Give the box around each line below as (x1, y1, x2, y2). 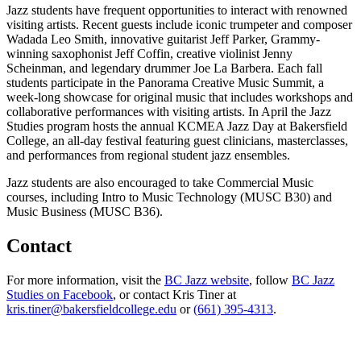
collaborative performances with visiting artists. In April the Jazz (6, 104, 331, 118)
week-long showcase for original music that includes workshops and (6, 89, 353, 104)
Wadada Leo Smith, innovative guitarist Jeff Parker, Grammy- (6, 31, 320, 46)
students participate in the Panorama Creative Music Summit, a (6, 75, 324, 89)
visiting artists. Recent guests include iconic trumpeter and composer (6, 17, 352, 31)
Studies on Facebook (6, 287, 113, 301)
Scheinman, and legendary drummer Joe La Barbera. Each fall (6, 60, 322, 75)
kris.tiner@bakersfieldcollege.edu (6, 301, 176, 316)
